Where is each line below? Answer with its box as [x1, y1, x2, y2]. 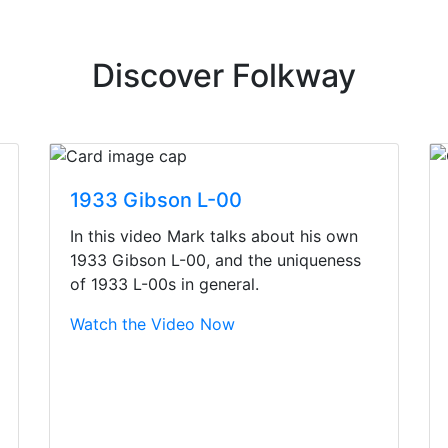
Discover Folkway [92, 56, 356, 96]
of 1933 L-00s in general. [70, 274, 259, 295]
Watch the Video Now [70, 314, 235, 335]
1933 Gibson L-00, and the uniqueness [70, 250, 361, 271]
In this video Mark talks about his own [70, 226, 358, 247]
